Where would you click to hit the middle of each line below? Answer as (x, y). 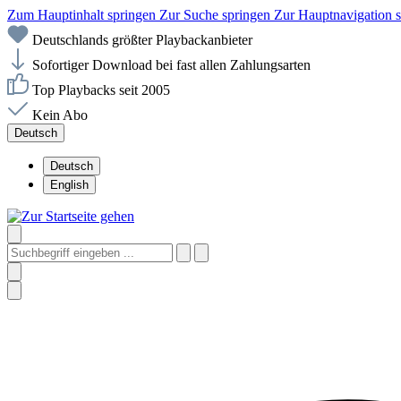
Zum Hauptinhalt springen (83, 15)
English (69, 185)
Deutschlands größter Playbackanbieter (142, 40)
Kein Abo (60, 115)
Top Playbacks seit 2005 (101, 90)
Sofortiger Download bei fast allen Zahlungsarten (171, 65)
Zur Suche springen (217, 15)
